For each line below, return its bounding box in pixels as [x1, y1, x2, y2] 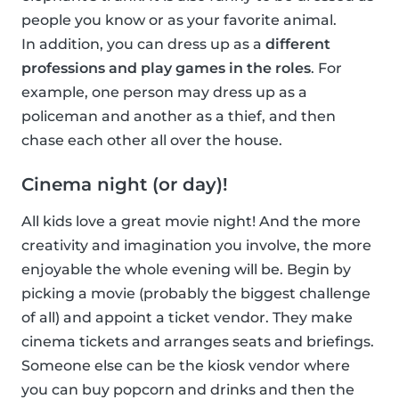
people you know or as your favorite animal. [21, 12, 337, 29]
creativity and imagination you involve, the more [21, 237, 371, 255]
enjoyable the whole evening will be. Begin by [21, 261, 351, 279]
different [265, 36, 330, 53]
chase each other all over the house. [21, 132, 282, 150]
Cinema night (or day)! [21, 174, 228, 196]
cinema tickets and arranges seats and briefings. [21, 333, 374, 351]
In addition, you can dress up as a [21, 36, 265, 53]
